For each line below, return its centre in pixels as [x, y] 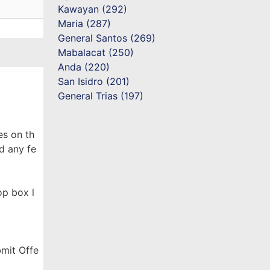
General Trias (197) [101, 96]
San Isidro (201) [94, 81]
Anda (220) [84, 67]
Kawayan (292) [93, 9]
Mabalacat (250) [96, 52]
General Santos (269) [107, 38]
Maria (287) [85, 24]
